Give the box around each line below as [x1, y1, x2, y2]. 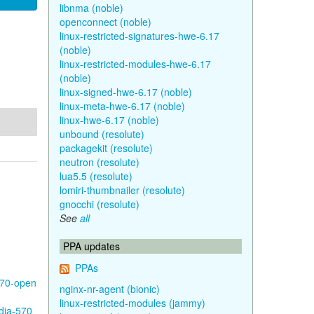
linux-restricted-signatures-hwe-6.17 [59, 29, 219, 43]
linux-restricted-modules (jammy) [59, 296, 205, 310]
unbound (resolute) [59, 127, 144, 141]
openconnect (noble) [59, 15, 151, 29]
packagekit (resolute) [59, 141, 153, 155]
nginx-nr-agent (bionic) [59, 282, 160, 296]
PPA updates [62, 239, 120, 253]
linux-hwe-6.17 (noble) [59, 113, 159, 127]
